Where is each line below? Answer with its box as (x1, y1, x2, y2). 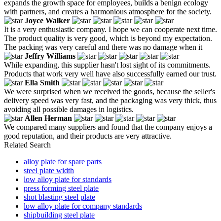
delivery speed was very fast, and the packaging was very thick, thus (4, 96, 217, 105)
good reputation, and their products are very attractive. (4, 131, 172, 140)
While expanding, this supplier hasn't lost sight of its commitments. (4, 60, 211, 69)
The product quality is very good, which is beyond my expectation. (4, 34, 212, 42)
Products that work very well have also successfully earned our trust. (4, 69, 217, 78)
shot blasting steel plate (24, 192, 95, 201)
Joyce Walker (25, 16, 70, 25)
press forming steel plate (24, 184, 99, 192)
